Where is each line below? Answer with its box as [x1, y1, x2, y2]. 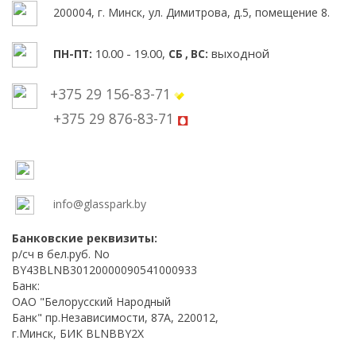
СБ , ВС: [168, 46, 208, 61]
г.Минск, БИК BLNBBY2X [12, 325, 144, 341]
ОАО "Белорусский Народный [12, 293, 171, 309]
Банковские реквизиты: [12, 230, 161, 246]
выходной [208, 44, 269, 61]
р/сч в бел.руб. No [12, 246, 113, 261]
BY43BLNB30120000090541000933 [12, 261, 197, 277]
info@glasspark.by [53, 195, 146, 211]
